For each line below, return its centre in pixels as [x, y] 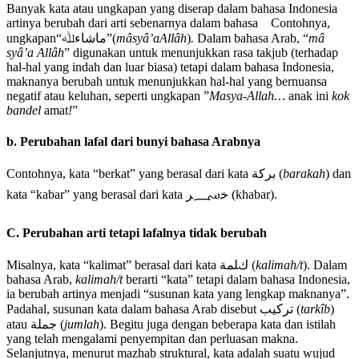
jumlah [82, 324]
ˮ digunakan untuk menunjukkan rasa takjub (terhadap [201, 52]
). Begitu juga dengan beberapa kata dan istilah [218, 324]
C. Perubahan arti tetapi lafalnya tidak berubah [137, 232]
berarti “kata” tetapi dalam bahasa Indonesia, [236, 279]
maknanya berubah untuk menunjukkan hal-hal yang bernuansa [167, 81]
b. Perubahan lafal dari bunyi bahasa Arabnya [133, 142]
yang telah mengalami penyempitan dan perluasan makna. [152, 338]
